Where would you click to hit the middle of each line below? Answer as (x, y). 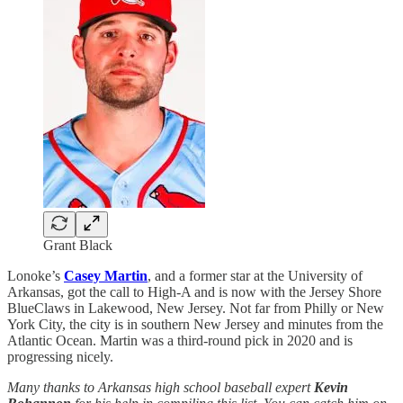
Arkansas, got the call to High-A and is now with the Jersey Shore (194, 292)
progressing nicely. (60, 357)
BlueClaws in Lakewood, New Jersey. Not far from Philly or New (196, 309)
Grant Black (78, 246)
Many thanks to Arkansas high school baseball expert (159, 388)
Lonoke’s (36, 276)
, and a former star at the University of (255, 276)
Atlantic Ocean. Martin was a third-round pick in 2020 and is (180, 341)
